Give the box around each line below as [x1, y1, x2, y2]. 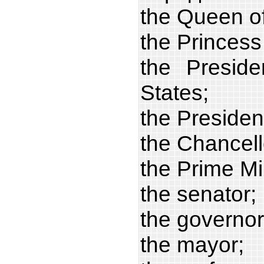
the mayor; [140, 232, 244, 257]
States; [140, 80, 209, 105]
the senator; [140, 181, 256, 206]
